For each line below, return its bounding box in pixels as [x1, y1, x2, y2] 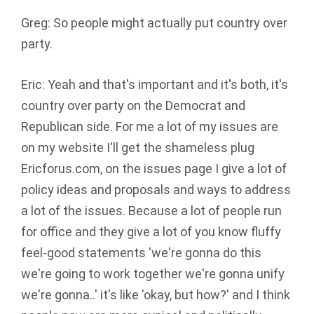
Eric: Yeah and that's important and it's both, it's [21, 77, 288, 93]
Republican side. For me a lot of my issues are [21, 119, 278, 135]
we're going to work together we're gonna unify [21, 266, 285, 282]
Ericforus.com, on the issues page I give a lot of [21, 161, 287, 177]
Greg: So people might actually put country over [21, 15, 287, 31]
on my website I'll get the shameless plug [21, 140, 254, 156]
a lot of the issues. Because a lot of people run [21, 203, 282, 219]
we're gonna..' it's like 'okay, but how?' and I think [21, 287, 290, 303]
